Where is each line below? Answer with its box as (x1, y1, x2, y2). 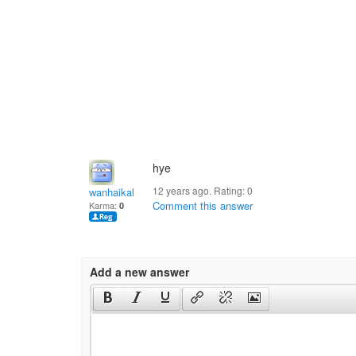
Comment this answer (153, 198, 253, 213)
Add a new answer (90, 264, 189, 280)
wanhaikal (89, 184, 134, 199)
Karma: (89, 199, 119, 211)
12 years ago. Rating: (153, 184, 247, 197)
